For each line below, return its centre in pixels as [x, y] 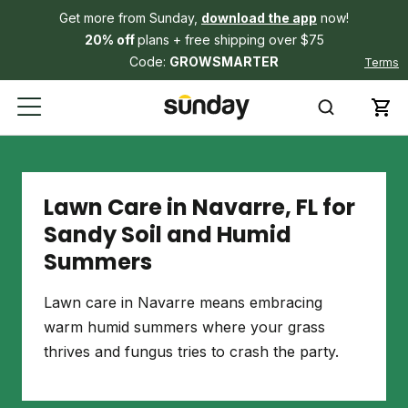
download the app [259, 18]
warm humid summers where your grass [184, 327]
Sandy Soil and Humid [168, 235]
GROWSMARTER [224, 61]
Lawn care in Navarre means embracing [183, 302]
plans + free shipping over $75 [230, 40]
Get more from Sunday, [130, 18]
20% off [111, 40]
